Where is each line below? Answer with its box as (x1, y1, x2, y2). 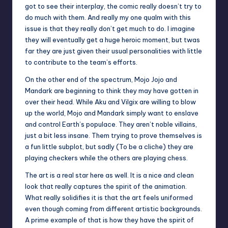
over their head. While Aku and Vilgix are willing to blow (25, 97, 196, 106)
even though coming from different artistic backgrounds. (25, 204, 202, 213)
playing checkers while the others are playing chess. (25, 153, 188, 162)
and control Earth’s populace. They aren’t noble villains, (25, 120, 197, 128)
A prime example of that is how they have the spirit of (25, 215, 194, 224)
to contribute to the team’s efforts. (25, 58, 137, 66)
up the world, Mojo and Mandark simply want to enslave (25, 108, 198, 117)
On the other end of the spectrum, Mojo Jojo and (25, 75, 177, 83)
